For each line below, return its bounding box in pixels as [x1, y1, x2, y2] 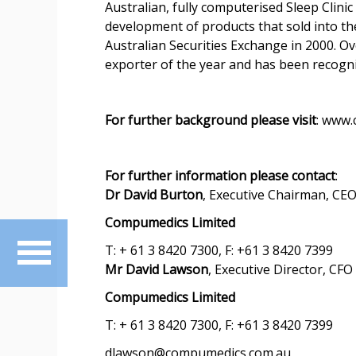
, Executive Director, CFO [208, 261, 353, 278]
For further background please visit [105, 111, 316, 129]
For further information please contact [105, 167, 335, 184]
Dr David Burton [105, 186, 203, 203]
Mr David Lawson [105, 261, 208, 278]
